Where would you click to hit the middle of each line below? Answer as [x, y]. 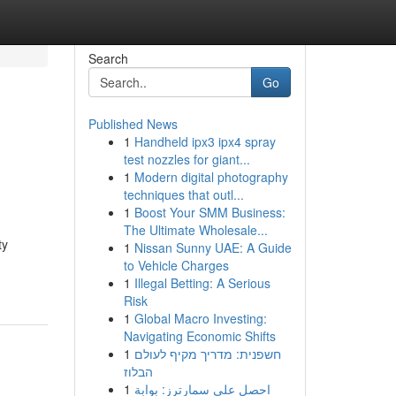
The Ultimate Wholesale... [195, 230]
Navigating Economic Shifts [199, 336]
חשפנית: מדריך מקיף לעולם [207, 354]
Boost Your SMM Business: [209, 212]
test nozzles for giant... [187, 159]
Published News [133, 124]
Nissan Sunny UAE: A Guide [213, 247]
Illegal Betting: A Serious [202, 283]
